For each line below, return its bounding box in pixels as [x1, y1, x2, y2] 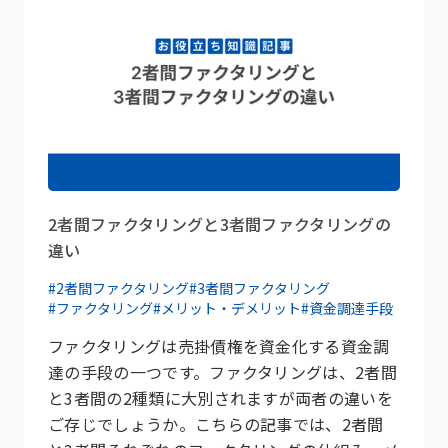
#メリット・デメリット [153, 298, 301, 319]
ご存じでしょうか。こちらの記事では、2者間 [48, 412, 384, 437]
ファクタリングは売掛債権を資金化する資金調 [48, 334, 390, 359]
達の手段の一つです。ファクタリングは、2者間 [48, 360, 398, 385]
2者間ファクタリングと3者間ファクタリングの [48, 212, 392, 237]
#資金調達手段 [301, 298, 393, 319]
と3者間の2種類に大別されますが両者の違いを [48, 386, 394, 411]
